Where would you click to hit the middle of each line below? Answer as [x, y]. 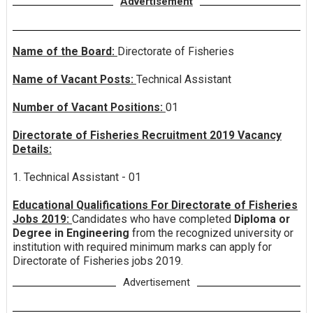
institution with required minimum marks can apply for [142, 247]
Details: [32, 150]
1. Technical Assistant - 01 [77, 177]
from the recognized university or [212, 233]
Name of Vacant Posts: [74, 80]
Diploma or [260, 219]
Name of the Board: [65, 52]
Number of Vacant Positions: [89, 108]
